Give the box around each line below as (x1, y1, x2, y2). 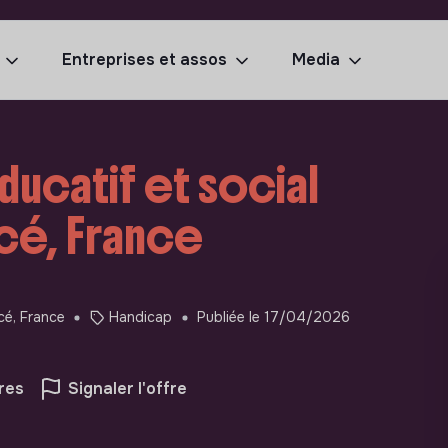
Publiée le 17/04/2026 (197, 308, 351, 327)
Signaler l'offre (68, 377, 187, 399)
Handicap (109, 308, 173, 327)
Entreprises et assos (62, 49, 227, 70)
